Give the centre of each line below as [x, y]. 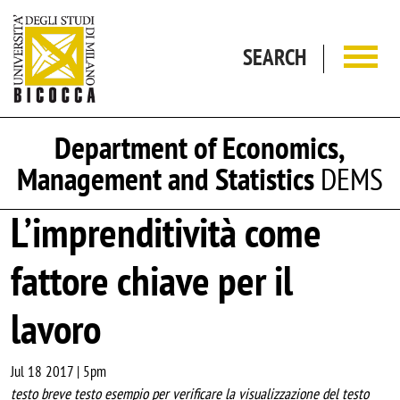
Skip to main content [246, 10]
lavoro [56, 329]
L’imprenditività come [166, 233]
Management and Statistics [166, 179]
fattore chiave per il [152, 281]
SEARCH [275, 57]
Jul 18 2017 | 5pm [58, 372]
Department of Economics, [200, 148]
